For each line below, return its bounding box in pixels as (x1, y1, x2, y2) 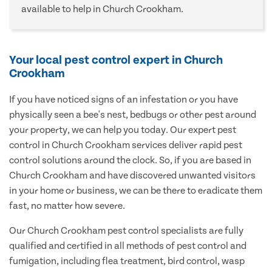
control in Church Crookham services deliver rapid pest (9, 140, 242, 151)
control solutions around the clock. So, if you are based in (9, 155, 251, 166)
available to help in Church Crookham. (21, 4, 183, 15)
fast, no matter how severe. (9, 200, 125, 212)
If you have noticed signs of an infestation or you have (9, 94, 238, 106)
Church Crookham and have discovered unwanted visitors (9, 170, 256, 182)
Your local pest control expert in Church (9, 53, 223, 67)
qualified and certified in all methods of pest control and (9, 240, 246, 252)
